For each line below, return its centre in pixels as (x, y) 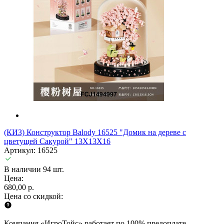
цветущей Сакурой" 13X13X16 (57, 141)
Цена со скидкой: (33, 196)
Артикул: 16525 (31, 150)
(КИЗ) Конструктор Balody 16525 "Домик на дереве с (95, 132)
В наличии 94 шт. (34, 169)
